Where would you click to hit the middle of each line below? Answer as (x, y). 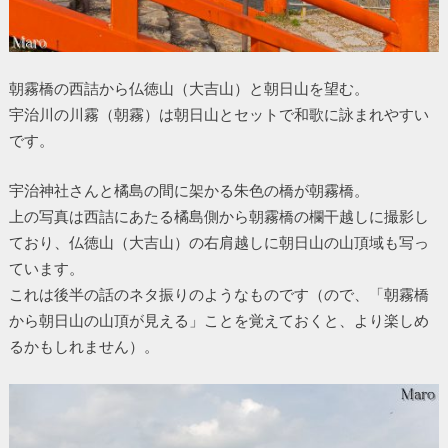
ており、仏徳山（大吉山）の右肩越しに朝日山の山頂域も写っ (218, 242)
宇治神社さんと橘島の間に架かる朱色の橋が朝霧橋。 (188, 190)
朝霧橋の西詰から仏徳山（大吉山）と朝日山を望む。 (188, 87)
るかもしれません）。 (83, 346)
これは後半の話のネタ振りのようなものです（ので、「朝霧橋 (218, 294)
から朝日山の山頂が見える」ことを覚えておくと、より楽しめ (218, 320)
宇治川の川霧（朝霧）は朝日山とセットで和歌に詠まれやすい (218, 113)
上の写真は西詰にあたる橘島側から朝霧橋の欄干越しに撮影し (218, 216)
